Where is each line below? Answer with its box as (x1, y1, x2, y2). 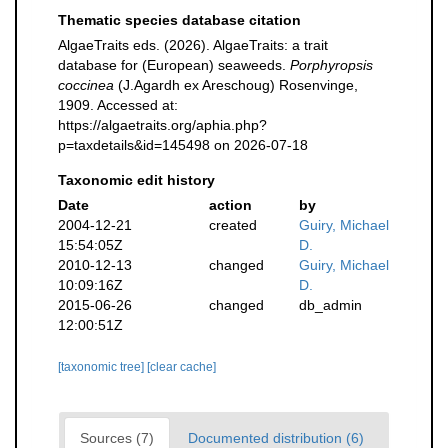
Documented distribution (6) (188, 430, 364, 446)
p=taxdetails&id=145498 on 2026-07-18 (58, 137, 308, 153)
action (208, 197, 252, 213)
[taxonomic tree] (58, 360, 147, 374)
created (208, 217, 257, 233)
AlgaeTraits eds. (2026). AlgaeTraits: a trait (58, 37, 328, 53)
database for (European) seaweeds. (58, 57, 290, 73)
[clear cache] (147, 360, 216, 374)
